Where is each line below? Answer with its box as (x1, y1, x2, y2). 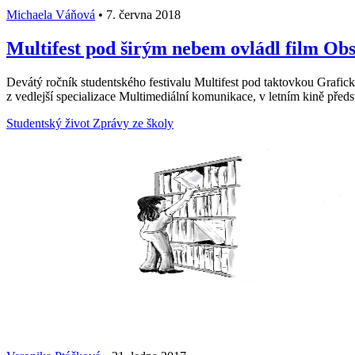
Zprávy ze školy (93, 116, 174, 130)
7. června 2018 (103, 7, 181, 21)
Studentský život (6, 116, 93, 130)
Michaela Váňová (6, 7, 95, 21)
